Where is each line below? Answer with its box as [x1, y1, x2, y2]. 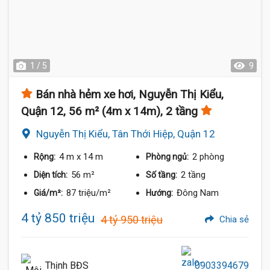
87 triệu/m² [66, 187, 111, 198]
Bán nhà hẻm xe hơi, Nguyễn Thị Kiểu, [36, 87, 224, 101]
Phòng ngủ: [146, 152, 191, 162]
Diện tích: [34, 170, 69, 180]
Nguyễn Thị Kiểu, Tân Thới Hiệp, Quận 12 [36, 128, 215, 140]
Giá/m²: [34, 188, 64, 198]
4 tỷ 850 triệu [21, 211, 95, 225]
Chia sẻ [217, 214, 249, 225]
